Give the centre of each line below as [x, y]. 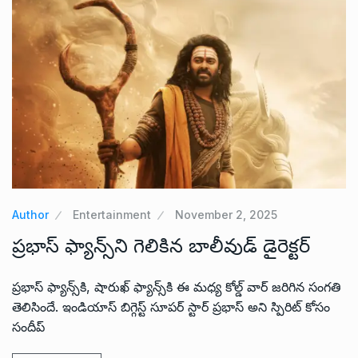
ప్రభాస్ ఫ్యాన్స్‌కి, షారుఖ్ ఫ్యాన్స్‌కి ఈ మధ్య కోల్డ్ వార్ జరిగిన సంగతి [177, 286]
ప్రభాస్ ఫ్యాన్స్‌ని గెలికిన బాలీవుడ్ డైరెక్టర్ [161, 245]
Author [30, 214]
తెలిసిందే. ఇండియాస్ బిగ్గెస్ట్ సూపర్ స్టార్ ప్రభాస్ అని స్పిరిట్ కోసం [171, 306]
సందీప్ [28, 326]
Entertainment [112, 214]
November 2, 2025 [226, 214]
